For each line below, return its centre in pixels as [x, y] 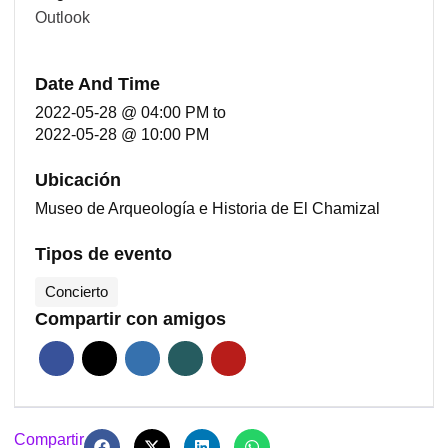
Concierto [76, 292]
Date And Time [97, 84]
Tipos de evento [103, 254]
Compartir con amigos [130, 319]
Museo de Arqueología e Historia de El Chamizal [207, 209]
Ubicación [78, 180]
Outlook [62, 18]
